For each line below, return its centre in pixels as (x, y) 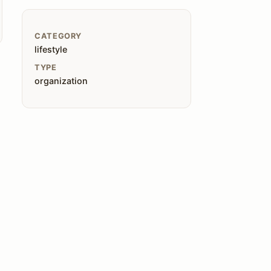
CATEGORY (58, 36)
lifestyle (51, 50)
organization (61, 81)
